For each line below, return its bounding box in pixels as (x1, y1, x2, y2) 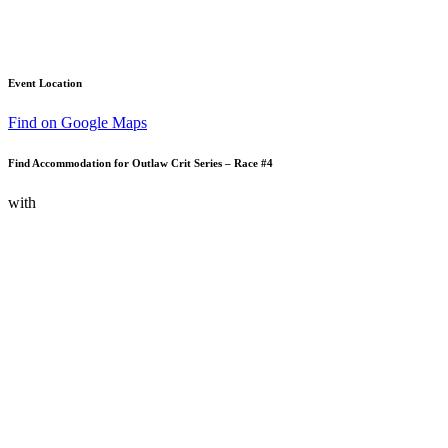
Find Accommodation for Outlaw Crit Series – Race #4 (8, 156, 273, 169)
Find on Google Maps (8, 113, 147, 131)
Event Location (8, 76, 82, 89)
